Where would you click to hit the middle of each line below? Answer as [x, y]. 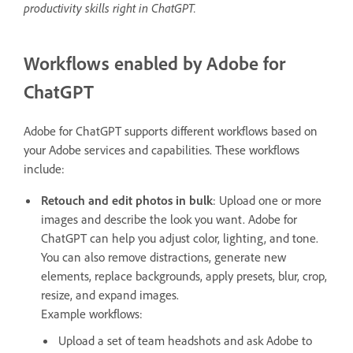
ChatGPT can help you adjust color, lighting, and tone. [180, 238]
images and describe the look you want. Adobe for [169, 219]
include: [44, 168]
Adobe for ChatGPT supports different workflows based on [171, 130]
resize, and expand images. [111, 294]
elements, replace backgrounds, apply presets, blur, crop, [184, 275]
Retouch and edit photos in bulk [127, 200]
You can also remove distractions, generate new [163, 256]
